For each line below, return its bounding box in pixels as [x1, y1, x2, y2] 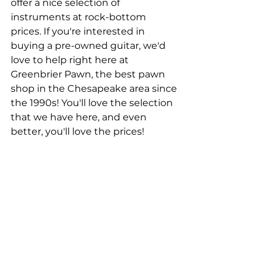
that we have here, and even [11, 111, 149, 123]
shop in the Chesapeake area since [11, 83, 179, 94]
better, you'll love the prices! [11, 126, 144, 137]
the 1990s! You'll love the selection [11, 97, 175, 108]
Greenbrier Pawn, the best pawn [11, 69, 167, 80]
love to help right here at [11, 54, 131, 66]
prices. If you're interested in [11, 26, 147, 37]
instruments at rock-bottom [11, 11, 148, 23]
